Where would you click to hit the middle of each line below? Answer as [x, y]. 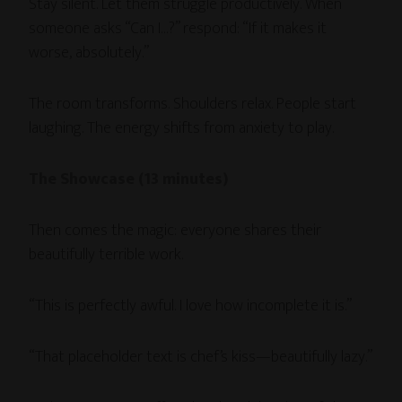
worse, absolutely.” [89, 52]
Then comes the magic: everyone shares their [175, 230]
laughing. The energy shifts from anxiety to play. [182, 128]
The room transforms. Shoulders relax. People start [193, 104]
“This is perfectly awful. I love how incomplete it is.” [191, 306]
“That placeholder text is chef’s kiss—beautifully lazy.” [201, 357]
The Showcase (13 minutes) [129, 179]
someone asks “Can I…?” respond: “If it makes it [178, 28]
